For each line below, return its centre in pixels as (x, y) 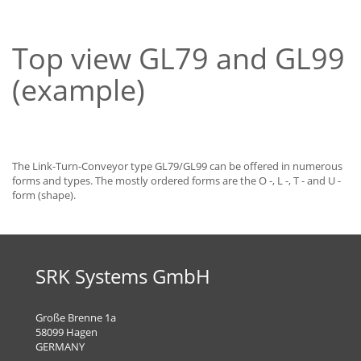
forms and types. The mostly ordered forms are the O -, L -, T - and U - (176, 180)
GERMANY (60, 346)
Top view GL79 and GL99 (178, 58)
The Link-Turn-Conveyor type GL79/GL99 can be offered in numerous (177, 166)
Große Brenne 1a (76, 317)
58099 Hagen (66, 332)
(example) (79, 90)
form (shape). (44, 195)
